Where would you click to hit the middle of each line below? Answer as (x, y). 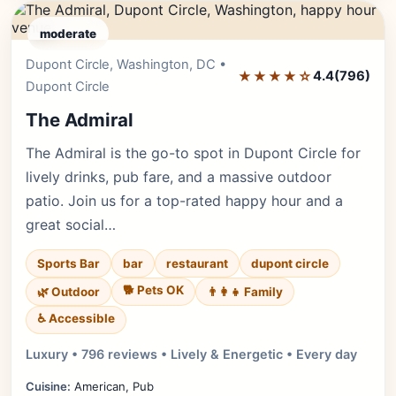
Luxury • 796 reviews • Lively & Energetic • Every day (191, 354)
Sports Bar (69, 263)
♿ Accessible (76, 318)
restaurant (197, 263)
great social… (71, 225)
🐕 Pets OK (153, 290)
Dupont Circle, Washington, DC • (126, 65)
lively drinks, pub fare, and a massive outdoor (179, 177)
